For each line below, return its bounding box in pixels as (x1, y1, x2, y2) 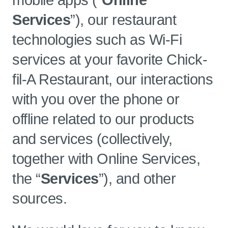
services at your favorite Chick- (12, 51, 207, 68)
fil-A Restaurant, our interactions (12, 71, 213, 88)
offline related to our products (12, 111, 194, 127)
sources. (12, 190, 67, 207)
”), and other (98, 170, 176, 187)
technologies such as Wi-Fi (12, 32, 182, 48)
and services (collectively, (12, 131, 173, 147)
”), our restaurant (70, 12, 176, 28)
